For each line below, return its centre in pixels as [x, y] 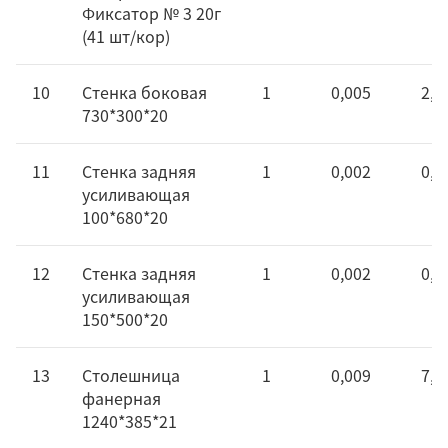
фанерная [121, 397]
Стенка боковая [144, 91]
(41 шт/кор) [126, 35]
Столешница [131, 374]
